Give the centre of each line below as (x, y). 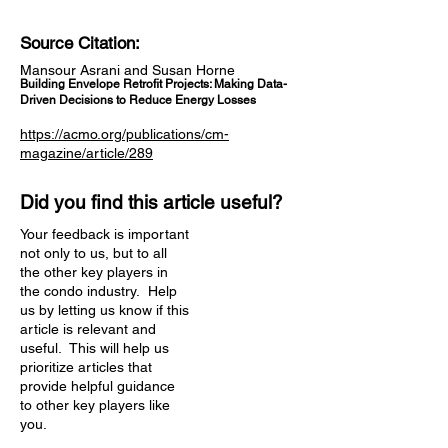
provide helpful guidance (97, 386)
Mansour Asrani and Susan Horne (127, 70)
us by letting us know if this (104, 310)
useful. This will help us (94, 348)
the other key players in (94, 272)
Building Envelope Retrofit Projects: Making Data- (153, 84)
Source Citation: (82, 43)
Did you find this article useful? (154, 202)
